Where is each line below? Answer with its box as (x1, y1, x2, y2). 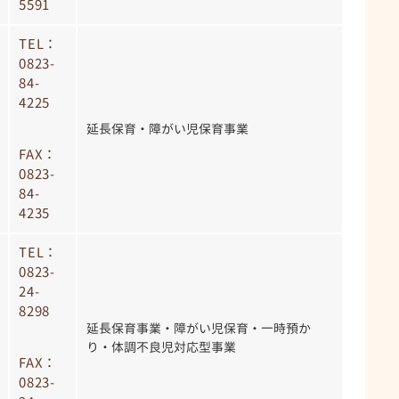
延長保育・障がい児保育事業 (86, 119, 248, 137)
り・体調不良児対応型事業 (86, 338, 236, 355)
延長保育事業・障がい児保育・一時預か (86, 319, 311, 337)
